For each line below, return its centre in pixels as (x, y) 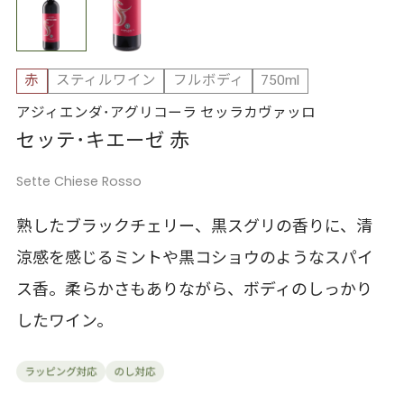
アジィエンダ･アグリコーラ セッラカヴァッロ (165, 113)
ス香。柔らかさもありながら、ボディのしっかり (194, 289)
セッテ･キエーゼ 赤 (102, 140)
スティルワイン (106, 81)
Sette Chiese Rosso (78, 181)
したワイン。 (64, 321)
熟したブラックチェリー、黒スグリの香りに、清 (194, 226)
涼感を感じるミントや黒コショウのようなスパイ (194, 258)
